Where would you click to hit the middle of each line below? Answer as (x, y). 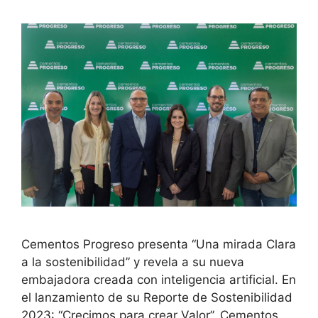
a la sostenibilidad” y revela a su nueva (133, 262)
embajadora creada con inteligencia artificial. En (159, 280)
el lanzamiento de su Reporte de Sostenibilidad (157, 298)
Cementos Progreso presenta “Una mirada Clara (159, 245)
